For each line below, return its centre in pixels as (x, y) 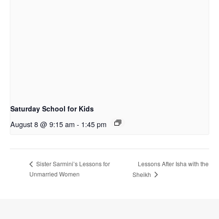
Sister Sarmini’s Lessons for (72, 164)
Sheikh (142, 174)
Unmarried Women (55, 174)
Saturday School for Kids (52, 109)
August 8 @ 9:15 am (43, 124)
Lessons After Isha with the (173, 163)
